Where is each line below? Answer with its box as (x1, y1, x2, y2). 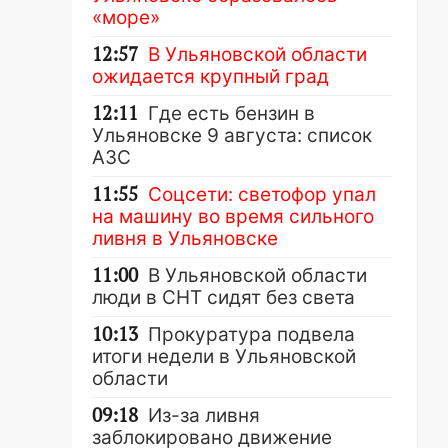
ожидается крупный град (92, 65, 329, 88)
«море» (92, 6, 160, 29)
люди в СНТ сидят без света (92, 286, 355, 309)
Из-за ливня (148, 404, 260, 427)
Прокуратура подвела (148, 323, 355, 346)
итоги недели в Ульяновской (92, 345, 356, 368)
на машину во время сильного (92, 205, 374, 228)
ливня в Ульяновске (92, 227, 278, 250)
